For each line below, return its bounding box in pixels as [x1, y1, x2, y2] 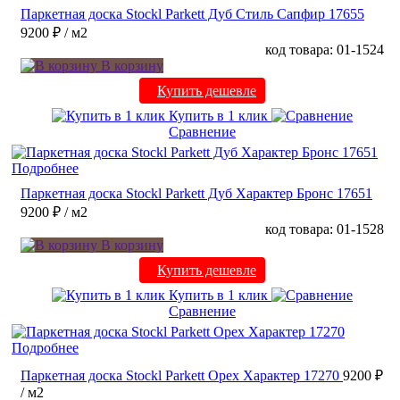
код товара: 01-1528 [265, 221, 384, 237]
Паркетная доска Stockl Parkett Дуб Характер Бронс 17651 [21, 186, 372, 202]
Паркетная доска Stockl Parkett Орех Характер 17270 [21, 368, 339, 384]
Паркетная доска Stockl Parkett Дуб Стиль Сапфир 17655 [21, 6, 364, 22]
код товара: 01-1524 [265, 42, 384, 58]
